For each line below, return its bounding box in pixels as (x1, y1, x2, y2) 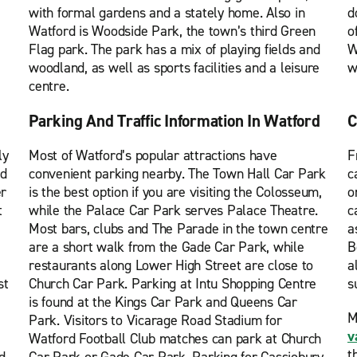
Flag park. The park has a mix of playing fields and (29, 40, 320, 59)
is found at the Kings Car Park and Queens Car (29, 292, 297, 312)
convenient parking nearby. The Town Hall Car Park (29, 164, 326, 183)
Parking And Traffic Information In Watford (29, 110, 320, 132)
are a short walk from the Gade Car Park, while (29, 237, 304, 257)
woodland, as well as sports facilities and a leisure (29, 58, 320, 77)
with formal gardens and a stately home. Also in (29, 3, 305, 22)
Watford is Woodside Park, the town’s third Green (29, 22, 316, 41)
